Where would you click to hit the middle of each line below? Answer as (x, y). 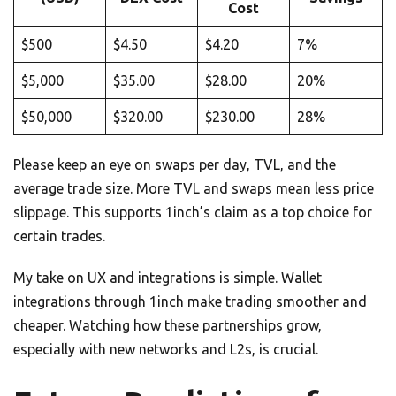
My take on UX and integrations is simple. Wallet (168, 277)
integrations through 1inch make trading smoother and (190, 301)
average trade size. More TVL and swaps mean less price (194, 188)
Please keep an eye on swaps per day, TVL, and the (175, 164)
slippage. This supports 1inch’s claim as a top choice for (193, 212)
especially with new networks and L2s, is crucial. (166, 349)
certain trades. (59, 236)
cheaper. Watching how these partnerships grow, (168, 325)
